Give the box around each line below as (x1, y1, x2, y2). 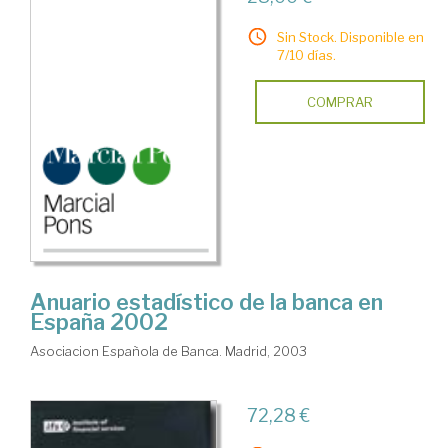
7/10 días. (276, 47, 336, 63)
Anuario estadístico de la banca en (30, 289, 383, 316)
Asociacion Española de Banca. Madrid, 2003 (30, 343, 307, 360)
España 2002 (30, 309, 168, 336)
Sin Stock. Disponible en (276, 29, 424, 45)
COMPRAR (306, 94, 373, 110)
